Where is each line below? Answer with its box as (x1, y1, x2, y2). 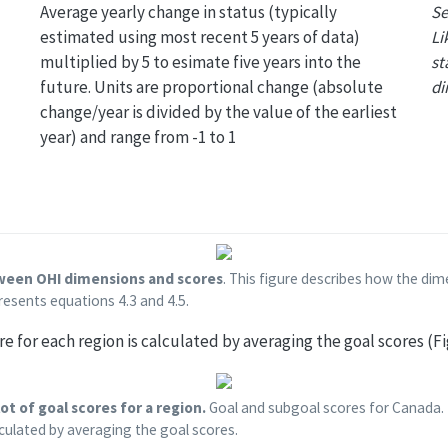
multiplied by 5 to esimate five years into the (39, 50, 361, 73)
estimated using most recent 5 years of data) (39, 25, 360, 48)
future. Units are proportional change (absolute (39, 75, 383, 98)
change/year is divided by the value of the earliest (39, 100, 397, 123)
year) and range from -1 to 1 (39, 125, 236, 148)
